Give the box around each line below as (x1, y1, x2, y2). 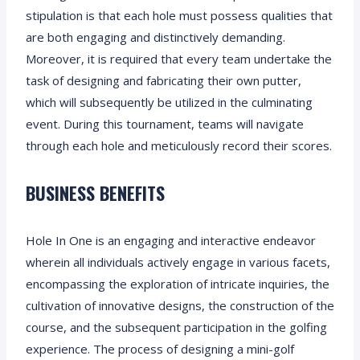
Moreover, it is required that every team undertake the (26, 50, 332, 67)
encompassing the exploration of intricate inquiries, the (26, 276, 329, 292)
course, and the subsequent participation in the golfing (26, 319, 327, 335)
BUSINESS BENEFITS (26, 179, 165, 206)
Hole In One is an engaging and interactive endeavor (26, 232, 316, 248)
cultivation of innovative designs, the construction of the (26, 297, 334, 313)
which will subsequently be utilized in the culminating (26, 93, 313, 110)
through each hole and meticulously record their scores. (26, 137, 332, 153)
